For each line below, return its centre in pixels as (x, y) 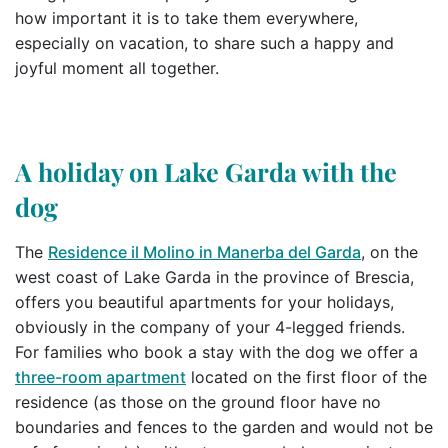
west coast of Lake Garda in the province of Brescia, (214, 277)
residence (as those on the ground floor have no (198, 402)
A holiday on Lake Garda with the (206, 171)
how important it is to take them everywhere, (186, 18)
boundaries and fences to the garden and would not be (224, 427)
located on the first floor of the (306, 377)
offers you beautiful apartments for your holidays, (204, 302)
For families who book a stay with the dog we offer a (216, 352)
